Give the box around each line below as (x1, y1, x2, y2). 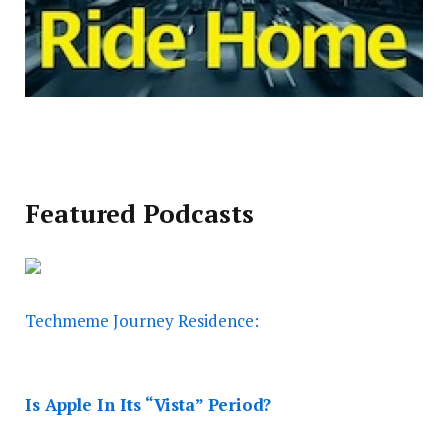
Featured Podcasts (25, 196, 254, 230)
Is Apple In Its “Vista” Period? (25, 392, 272, 416)
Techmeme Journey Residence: (25, 308, 259, 332)
